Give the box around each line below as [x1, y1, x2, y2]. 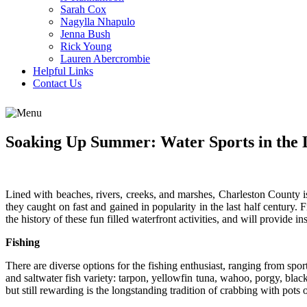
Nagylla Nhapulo [60, 16, 135, 27]
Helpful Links [33, 65, 93, 77]
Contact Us [33, 77, 82, 89]
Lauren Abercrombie [60, 53, 150, 64]
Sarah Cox [60, 3, 106, 15]
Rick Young [60, 40, 112, 52]
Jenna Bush [60, 28, 110, 40]
